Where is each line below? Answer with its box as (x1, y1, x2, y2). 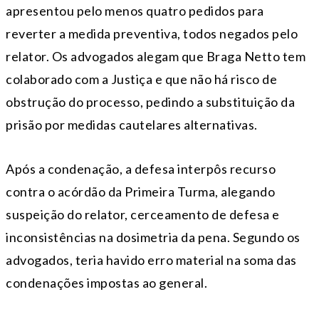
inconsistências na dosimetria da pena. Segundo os (6, 229, 300, 245)
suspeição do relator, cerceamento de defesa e (6, 206, 280, 222)
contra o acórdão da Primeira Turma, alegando (6, 183, 275, 199)
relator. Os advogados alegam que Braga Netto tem (6, 48, 305, 64)
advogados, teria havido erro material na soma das (6, 251, 297, 268)
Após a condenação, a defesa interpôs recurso (6, 160, 276, 177)
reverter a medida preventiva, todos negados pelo (6, 25, 298, 41)
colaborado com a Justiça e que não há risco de (6, 70, 277, 87)
